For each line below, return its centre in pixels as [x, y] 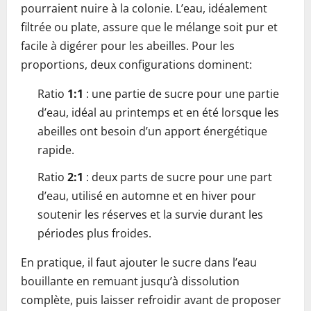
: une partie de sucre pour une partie [181, 94]
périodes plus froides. [94, 233]
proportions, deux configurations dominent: [136, 65]
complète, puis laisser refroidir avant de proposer [151, 300]
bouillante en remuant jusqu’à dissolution [130, 281]
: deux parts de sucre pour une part [178, 177]
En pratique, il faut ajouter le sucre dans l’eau [139, 262]
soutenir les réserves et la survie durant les [150, 215]
